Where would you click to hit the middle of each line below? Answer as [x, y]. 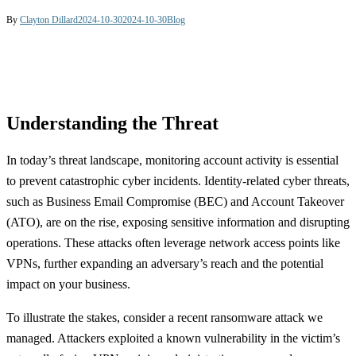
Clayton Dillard [49, 20]
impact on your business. [68, 284]
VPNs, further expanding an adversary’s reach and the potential [165, 264]
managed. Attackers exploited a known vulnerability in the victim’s [173, 339]
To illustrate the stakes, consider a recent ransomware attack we [164, 318]
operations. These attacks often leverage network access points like [173, 243]
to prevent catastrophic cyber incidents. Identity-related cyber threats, [178, 181]
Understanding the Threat [112, 124]
